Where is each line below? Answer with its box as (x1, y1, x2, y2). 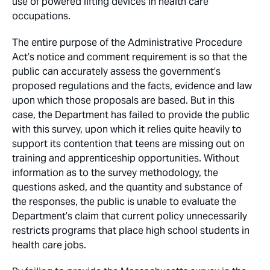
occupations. (12, 10, 71, 23)
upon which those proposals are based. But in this (12, 94, 234, 107)
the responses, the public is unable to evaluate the (12, 195, 236, 209)
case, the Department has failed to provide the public (12, 108, 250, 122)
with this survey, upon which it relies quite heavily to (12, 123, 242, 136)
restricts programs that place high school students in (12, 224, 250, 237)
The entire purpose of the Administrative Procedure (12, 36, 242, 49)
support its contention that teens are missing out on (12, 137, 245, 151)
